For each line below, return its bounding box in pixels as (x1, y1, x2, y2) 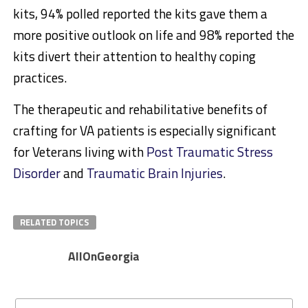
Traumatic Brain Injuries (86, 163, 223, 184)
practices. (12, 67, 67, 88)
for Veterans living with (12, 142, 146, 162)
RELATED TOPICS (19, 215, 89, 230)
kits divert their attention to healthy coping (12, 46, 256, 67)
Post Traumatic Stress (146, 142, 273, 162)
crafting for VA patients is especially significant (12, 120, 276, 141)
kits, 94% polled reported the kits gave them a (12, 3, 267, 24)
